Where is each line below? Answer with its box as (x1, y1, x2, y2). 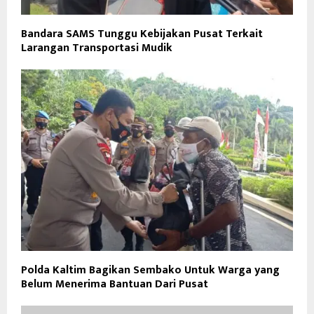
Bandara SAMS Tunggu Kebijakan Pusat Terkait (21, 25, 263, 44)
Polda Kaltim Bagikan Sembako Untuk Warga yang (21, 260, 280, 280)
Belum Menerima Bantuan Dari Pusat (21, 274, 208, 294)
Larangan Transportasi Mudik (21, 39, 172, 58)
